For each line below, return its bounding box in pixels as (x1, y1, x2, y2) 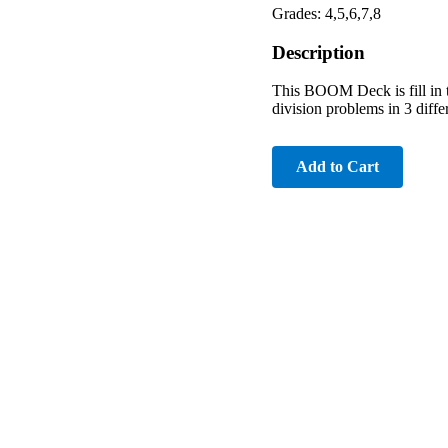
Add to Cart (296, 158, 379, 176)
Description (272, 41, 365, 63)
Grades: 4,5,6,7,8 (272, 4, 381, 22)
